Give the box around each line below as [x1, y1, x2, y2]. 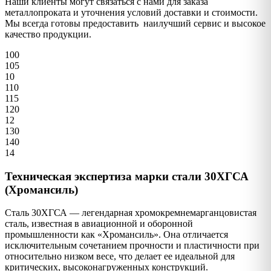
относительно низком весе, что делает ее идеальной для [5, 251, 235, 262]
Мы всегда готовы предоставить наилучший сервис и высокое [5, 18, 266, 28]
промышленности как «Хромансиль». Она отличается [5, 229, 228, 240]
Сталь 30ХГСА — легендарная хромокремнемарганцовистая [5, 207, 256, 218]
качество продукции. [5, 28, 91, 39]
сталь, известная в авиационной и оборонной [5, 218, 193, 229]
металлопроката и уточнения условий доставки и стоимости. [5, 7, 258, 18]
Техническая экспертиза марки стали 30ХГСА [5, 169, 249, 183]
